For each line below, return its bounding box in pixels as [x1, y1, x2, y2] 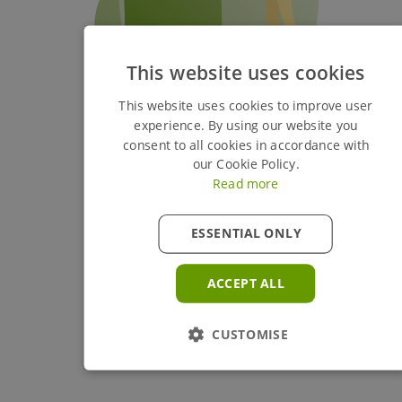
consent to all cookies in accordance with [122, 136, 370, 154]
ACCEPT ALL [206, 275, 285, 293]
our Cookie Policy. [192, 155, 300, 174]
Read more [213, 175, 279, 194]
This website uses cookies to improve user [118, 97, 373, 115]
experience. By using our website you [134, 117, 358, 135]
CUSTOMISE [212, 326, 289, 345]
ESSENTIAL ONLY [190, 224, 301, 243]
